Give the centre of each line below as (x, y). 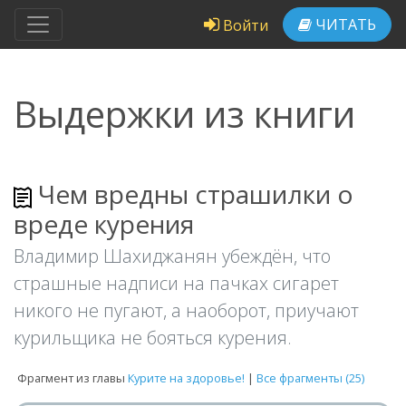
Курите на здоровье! (186, 378)
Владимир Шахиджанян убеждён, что (172, 256)
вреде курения (104, 224)
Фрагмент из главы (72, 378)
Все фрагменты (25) (310, 378)
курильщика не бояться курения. (153, 338)
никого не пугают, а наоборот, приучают (186, 310)
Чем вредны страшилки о (193, 194)
